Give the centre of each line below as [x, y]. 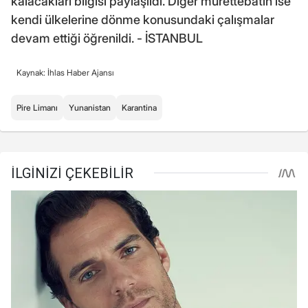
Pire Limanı [37, 107]
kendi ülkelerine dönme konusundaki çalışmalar [143, 19]
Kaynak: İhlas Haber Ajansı [65, 72]
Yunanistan [90, 107]
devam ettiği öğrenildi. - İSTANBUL [107, 38]
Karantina [139, 107]
